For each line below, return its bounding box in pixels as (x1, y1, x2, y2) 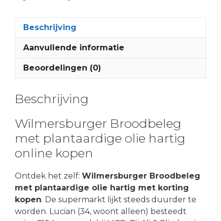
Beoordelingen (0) (23, 63, 101, 73)
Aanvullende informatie (23, 42, 124, 52)
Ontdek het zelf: (15, 171, 82, 181)
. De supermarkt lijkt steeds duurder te (41, 194, 196, 204)
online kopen (15, 145, 93, 160)
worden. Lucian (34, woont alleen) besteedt (15, 206, 186, 216)
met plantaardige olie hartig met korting (15, 183, 189, 192)
